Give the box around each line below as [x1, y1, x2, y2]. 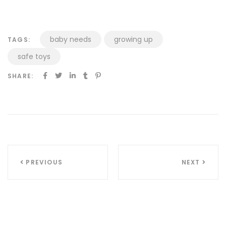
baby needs [50, 34, 91, 45]
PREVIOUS [24, 158, 63, 167]
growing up [114, 34, 153, 45]
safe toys [18, 51, 50, 62]
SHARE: [8, 72, 34, 81]
